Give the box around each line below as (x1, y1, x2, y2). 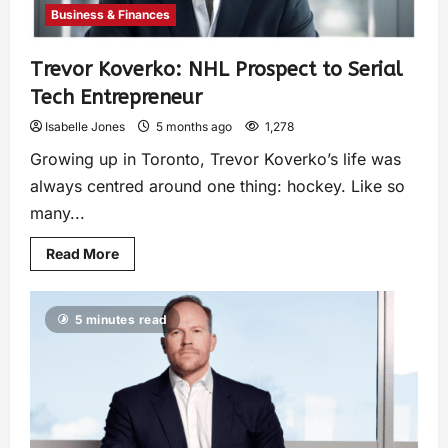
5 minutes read (74, 312, 168, 328)
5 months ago (153, 119, 235, 135)
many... (30, 203, 85, 224)
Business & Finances (51, 7, 170, 23)
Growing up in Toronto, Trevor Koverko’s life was (30, 149, 401, 170)
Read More (46, 245, 119, 263)
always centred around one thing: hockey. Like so (30, 176, 405, 197)
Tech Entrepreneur (30, 86, 202, 110)
